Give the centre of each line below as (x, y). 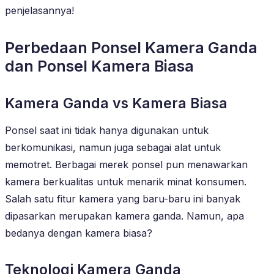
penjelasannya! (39, 10)
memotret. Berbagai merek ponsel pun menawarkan (126, 164)
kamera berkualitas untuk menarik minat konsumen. (126, 181)
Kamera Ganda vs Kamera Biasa (116, 103)
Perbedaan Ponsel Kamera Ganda (131, 47)
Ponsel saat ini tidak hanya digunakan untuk (107, 130)
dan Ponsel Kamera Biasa (99, 66)
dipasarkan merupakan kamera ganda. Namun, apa (124, 216)
